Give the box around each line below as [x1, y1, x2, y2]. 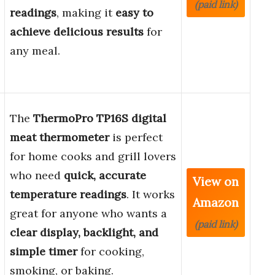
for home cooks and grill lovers [10, 149, 176, 164]
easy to [115, 6, 153, 20]
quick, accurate [64, 168, 146, 183]
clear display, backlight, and [10, 225, 158, 240]
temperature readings [10, 187, 126, 202]
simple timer [10, 244, 77, 259]
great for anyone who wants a [10, 206, 167, 221]
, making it [56, 6, 115, 20]
